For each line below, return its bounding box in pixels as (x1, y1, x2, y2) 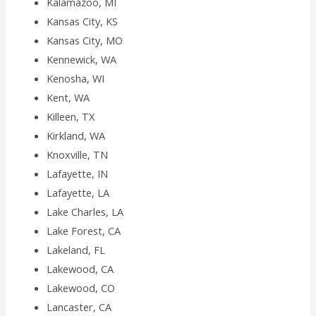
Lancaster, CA (47, 300, 112, 315)
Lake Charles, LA (47, 205, 124, 219)
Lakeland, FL (47, 243, 106, 257)
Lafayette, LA (47, 186, 110, 200)
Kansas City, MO (47, 33, 123, 48)
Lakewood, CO (47, 281, 116, 296)
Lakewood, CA (47, 262, 114, 276)
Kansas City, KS (47, 14, 119, 29)
